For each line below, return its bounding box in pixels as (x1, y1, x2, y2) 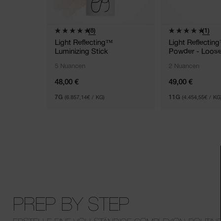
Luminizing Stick (54, 46, 108, 55)
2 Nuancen (168, 61, 199, 70)
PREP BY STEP (12, 192, 129, 215)
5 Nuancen (54, 61, 85, 70)
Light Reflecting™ (54, 37, 113, 46)
